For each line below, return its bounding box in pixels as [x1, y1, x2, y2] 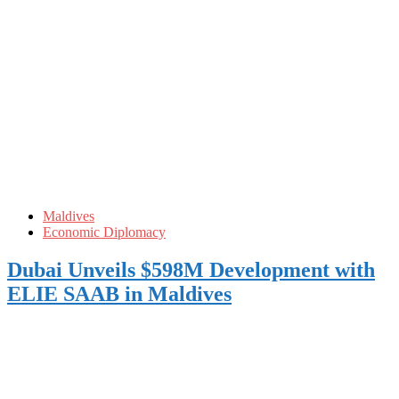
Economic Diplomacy [43, 224, 166, 240]
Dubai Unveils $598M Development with [7, 257, 375, 281]
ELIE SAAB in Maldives [7, 281, 232, 305]
